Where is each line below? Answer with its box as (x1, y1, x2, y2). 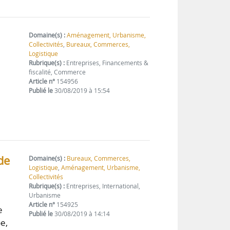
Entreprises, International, (65, 182, 141, 191)
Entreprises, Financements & (65, 59, 149, 68)
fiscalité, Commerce (29, 68, 86, 77)
